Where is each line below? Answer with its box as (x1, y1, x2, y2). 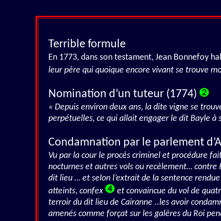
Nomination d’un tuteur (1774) (48, 88, 199, 100)
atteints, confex (48, 186, 105, 196)
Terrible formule (48, 38, 126, 50)
